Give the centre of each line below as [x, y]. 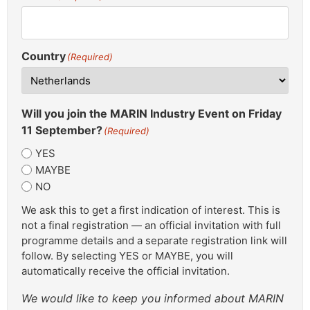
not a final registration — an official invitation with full [151, 225]
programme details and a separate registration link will [154, 240]
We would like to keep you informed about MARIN [153, 298]
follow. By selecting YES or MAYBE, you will [127, 255]
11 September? [62, 130]
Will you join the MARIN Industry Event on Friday [152, 113]
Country [44, 56]
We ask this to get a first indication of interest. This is [151, 210]
